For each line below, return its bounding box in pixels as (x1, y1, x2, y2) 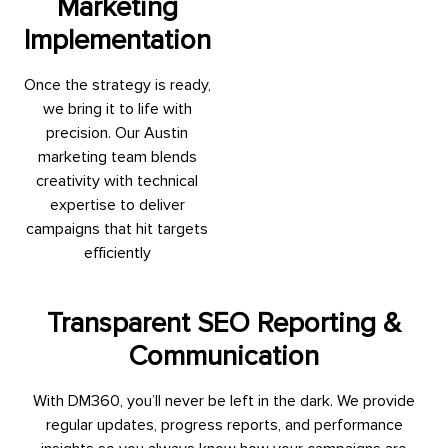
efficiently (83, 242, 151, 263)
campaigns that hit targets (26, 218, 208, 239)
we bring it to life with (42, 98, 192, 119)
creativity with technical (36, 170, 198, 191)
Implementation (23, 22, 211, 57)
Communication (129, 339, 319, 374)
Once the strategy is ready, (23, 74, 211, 95)
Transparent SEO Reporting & (47, 306, 401, 341)
